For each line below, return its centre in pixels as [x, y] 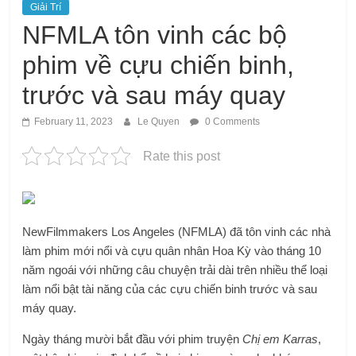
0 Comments [232, 121]
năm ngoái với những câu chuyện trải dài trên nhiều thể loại [175, 269]
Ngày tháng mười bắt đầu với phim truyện [133, 339]
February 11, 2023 [74, 121]
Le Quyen [160, 121]
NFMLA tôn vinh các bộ [155, 35]
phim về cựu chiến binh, [159, 65]
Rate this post [182, 156]
